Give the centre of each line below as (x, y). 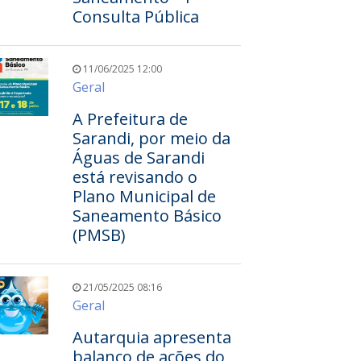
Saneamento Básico (147, 216)
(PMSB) (99, 235)
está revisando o (135, 177)
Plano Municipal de (144, 196)
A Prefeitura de (130, 119)
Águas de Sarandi (138, 158)
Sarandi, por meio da (151, 138)
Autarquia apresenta (151, 337)
